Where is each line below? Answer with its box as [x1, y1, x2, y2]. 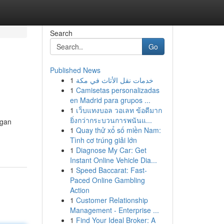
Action [69, 185, 89, 195]
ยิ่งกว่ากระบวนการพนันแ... [69, 115, 152, 125]
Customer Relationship [75, 195, 148, 205]
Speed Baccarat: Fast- [75, 165, 147, 175]
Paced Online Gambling [69, 175, 145, 185]
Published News [49, 65, 100, 75]
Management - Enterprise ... [69, 205, 159, 215]
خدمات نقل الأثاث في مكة [75, 75, 153, 85]
